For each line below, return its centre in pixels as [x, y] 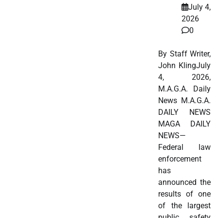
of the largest [184, 205]
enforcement [180, 159]
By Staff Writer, [184, 54]
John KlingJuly [184, 65]
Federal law [184, 147]
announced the [184, 182]
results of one [184, 194]
